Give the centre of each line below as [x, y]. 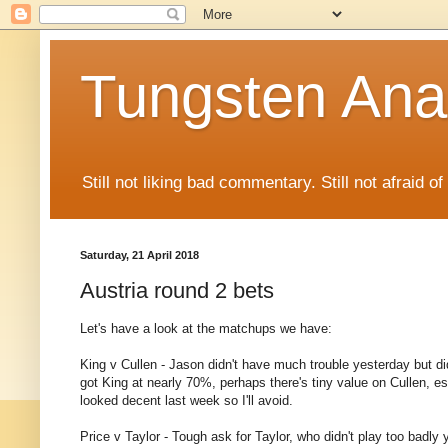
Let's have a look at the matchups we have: [206, 329]
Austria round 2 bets [177, 290]
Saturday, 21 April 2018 [139, 255]
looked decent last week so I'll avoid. [186, 401]
